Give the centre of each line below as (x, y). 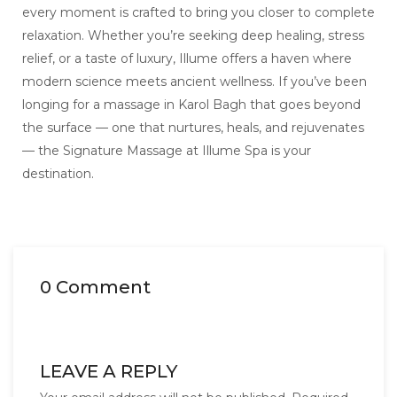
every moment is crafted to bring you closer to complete (198, 13)
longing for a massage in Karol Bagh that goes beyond (191, 105)
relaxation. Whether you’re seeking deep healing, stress (193, 36)
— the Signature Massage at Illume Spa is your (167, 151)
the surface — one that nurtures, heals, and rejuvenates (193, 128)
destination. (58, 174)
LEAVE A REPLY (109, 372)
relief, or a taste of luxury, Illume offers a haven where (187, 59)
